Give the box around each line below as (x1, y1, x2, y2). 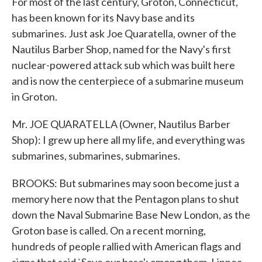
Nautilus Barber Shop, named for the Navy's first (12, 43, 231, 56)
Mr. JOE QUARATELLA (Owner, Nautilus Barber (12, 118, 230, 130)
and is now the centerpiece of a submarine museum (12, 74, 243, 87)
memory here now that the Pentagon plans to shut (12, 192, 239, 205)
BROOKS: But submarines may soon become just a (12, 177, 239, 189)
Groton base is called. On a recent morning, (12, 224, 206, 237)
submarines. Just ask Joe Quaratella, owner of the (12, 27, 236, 40)
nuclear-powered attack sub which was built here (12, 58, 235, 71)
